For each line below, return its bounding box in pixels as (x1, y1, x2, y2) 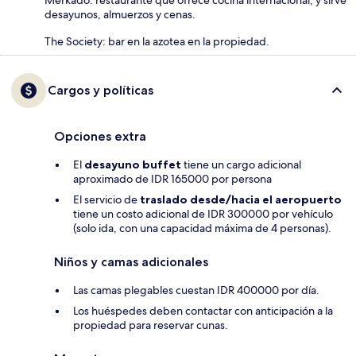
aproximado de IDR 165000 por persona (73, 171, 272, 186)
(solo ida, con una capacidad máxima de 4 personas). (73, 220, 331, 235)
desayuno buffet (84, 157, 181, 172)
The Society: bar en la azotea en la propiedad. (44, 33, 269, 48)
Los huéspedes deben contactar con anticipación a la (73, 303, 333, 318)
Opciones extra (54, 128, 146, 144)
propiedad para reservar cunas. (73, 317, 228, 332)
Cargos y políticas (48, 82, 153, 98)
